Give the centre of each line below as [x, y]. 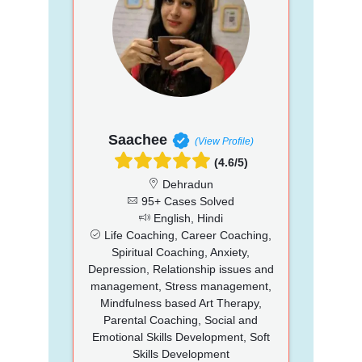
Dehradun [187, 184]
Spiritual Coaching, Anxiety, [181, 252]
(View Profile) [224, 141]
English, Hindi [186, 218]
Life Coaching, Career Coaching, [187, 235]
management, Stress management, [181, 286]
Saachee [137, 139]
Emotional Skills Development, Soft [181, 337]
